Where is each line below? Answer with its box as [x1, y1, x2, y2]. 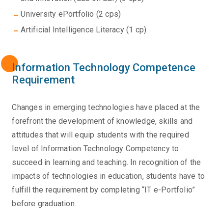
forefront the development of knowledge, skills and [12, 116, 193, 126]
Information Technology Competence [12, 61, 196, 74]
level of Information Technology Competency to [12, 144, 179, 154]
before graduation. [12, 199, 77, 209]
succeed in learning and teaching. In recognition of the [12, 158, 201, 167]
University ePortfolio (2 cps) [21, 9, 121, 19]
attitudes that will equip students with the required [12, 130, 189, 140]
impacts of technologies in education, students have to [12, 171, 205, 181]
